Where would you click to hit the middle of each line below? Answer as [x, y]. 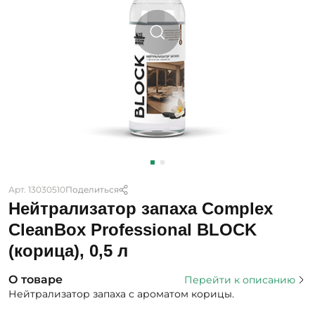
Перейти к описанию [240, 279]
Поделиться [92, 190]
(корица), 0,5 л [68, 250]
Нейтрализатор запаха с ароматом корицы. [121, 294]
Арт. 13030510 [37, 190]
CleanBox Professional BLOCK [133, 229]
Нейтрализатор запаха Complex [141, 208]
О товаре [36, 279]
